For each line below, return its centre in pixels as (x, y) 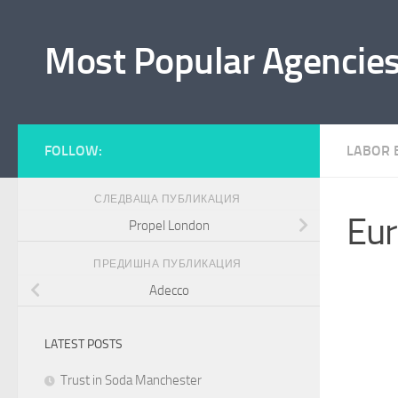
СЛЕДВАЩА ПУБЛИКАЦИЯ (169, 199)
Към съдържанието (94, 25)
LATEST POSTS (84, 344)
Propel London (169, 225)
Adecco (169, 290)
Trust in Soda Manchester (131, 380)
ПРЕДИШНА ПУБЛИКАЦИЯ (169, 263)
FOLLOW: (73, 151)
